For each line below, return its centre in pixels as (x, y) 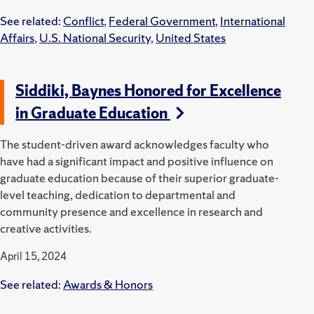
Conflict (83, 20)
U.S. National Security (95, 37)
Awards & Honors (108, 284)
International (253, 20)
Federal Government (162, 20)
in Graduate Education (93, 113)
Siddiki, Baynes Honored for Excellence (148, 90)
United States (191, 37)
